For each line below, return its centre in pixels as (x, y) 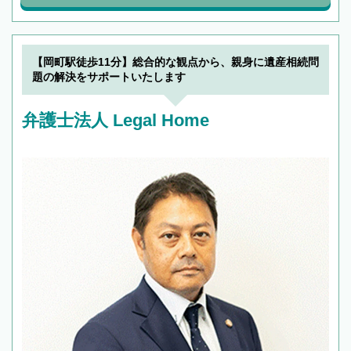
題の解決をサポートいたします (109, 76)
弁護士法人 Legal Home (116, 120)
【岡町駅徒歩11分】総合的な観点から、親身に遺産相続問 (175, 62)
